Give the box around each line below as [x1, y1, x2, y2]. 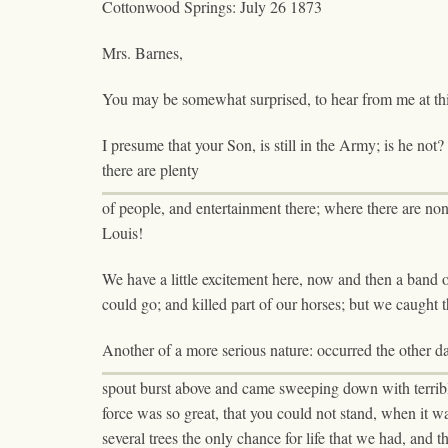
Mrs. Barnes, [102, 42, 183, 64]
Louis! [102, 222, 143, 244]
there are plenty [102, 159, 199, 181]
